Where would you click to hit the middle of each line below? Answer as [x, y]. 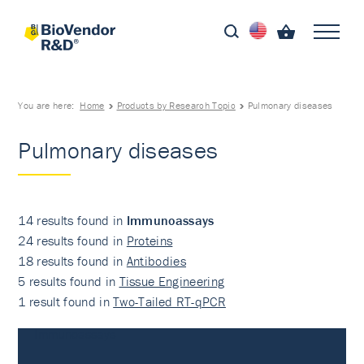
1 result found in [66, 301]
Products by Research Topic [176, 105]
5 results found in [69, 281]
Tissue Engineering [172, 281]
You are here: [49, 105]
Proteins [149, 240]
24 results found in [72, 240]
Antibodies [156, 261]
